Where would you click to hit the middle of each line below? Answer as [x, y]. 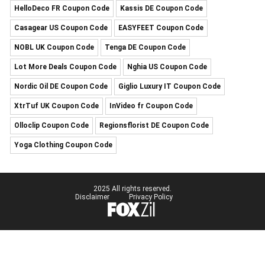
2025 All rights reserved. [132, 189]
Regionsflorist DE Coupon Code [154, 125]
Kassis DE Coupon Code [161, 8]
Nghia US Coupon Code [167, 67]
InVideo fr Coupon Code [151, 106]
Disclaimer [92, 197]
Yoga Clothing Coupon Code [63, 145]
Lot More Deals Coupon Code [65, 67]
